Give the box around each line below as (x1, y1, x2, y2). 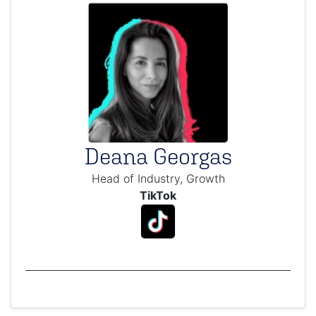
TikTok (140, 188, 176, 202)
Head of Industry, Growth (91, 171, 225, 186)
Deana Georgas (84, 143, 232, 169)
